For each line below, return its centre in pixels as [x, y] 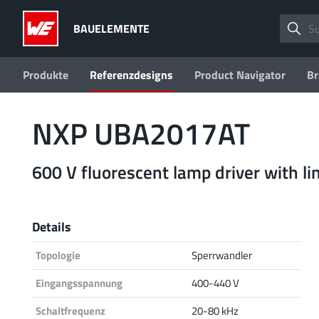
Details [52, 226]
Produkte [46, 75]
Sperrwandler [222, 255]
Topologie [58, 255]
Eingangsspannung [79, 283]
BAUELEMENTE [111, 28]
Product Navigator [240, 75]
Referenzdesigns [131, 75]
